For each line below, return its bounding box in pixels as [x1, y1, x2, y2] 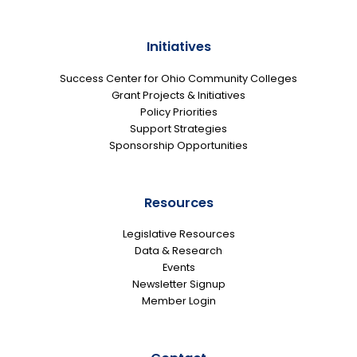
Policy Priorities [139, 104, 218, 119]
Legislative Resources [122, 227, 235, 241]
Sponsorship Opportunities [109, 138, 248, 152]
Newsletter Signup [131, 277, 226, 292]
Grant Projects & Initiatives [112, 88, 245, 102]
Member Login [141, 294, 216, 308]
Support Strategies [130, 121, 227, 135]
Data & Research [135, 244, 222, 258]
